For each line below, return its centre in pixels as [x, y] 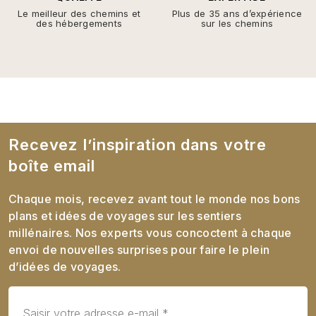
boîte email [52, 166]
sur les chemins [237, 23]
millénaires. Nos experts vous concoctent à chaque [150, 233]
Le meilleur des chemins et [79, 13]
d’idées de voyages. [65, 267]
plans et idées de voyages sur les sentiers [125, 216]
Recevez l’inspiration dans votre [138, 145]
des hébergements [79, 23]
